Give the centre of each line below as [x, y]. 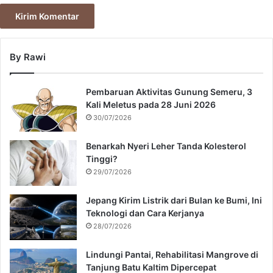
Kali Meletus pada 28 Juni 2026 [151, 105]
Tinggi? [102, 159]
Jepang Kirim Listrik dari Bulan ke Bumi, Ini [174, 200]
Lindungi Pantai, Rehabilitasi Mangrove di [172, 254]
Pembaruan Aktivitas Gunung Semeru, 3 [169, 92]
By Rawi [28, 57]
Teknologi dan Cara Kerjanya [145, 213]
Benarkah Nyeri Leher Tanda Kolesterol [166, 146]
